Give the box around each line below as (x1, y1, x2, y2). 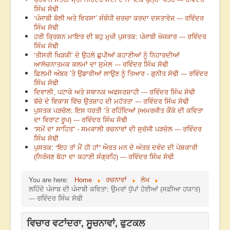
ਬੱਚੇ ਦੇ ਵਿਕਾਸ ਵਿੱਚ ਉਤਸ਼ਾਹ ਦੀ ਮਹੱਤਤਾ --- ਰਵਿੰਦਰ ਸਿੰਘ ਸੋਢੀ (34, 96, 189, 106)
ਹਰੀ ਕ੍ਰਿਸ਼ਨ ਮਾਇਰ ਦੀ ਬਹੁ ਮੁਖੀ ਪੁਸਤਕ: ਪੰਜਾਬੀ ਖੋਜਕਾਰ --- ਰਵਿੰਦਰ (34, 31, 206, 42)
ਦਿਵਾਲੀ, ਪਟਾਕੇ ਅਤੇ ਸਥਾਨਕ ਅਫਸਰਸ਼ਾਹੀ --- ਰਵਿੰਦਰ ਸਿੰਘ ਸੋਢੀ (34, 87, 195, 97)
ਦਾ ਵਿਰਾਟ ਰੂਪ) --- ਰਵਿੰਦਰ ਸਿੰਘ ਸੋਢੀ (34, 114, 127, 125)
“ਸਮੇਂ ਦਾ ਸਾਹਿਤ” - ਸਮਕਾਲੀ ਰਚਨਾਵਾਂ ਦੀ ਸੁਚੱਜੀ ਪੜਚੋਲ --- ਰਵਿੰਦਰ (34, 124, 202, 134)
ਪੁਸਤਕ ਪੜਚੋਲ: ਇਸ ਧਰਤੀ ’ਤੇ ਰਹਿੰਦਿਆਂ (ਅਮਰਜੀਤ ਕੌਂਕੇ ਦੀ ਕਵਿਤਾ (34, 105, 203, 116)
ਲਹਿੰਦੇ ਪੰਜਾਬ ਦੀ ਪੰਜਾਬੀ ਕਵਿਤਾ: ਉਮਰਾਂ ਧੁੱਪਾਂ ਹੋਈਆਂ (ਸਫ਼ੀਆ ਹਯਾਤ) (29, 184, 200, 194)
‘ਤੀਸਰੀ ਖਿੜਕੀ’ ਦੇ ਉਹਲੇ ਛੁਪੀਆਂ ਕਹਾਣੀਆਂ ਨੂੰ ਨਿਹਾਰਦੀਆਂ (34, 50, 180, 60)
